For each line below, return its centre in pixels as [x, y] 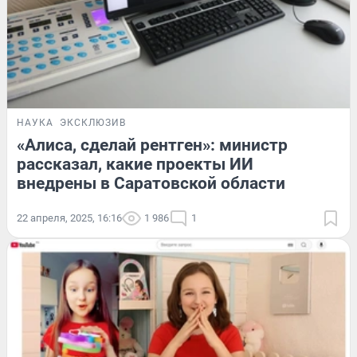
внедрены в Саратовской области [151, 183]
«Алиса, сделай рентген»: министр [152, 145]
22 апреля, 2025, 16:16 [69, 218]
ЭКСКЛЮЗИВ [93, 122]
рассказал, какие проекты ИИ [135, 164]
